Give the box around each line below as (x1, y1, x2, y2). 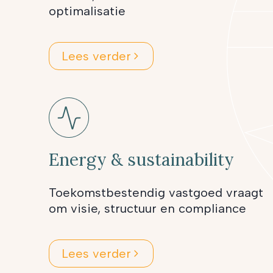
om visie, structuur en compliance (49, 200, 246, 216)
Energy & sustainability (49, 148, 234, 171)
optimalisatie (49, 3, 126, 18)
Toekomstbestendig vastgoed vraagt (49, 185, 263, 200)
